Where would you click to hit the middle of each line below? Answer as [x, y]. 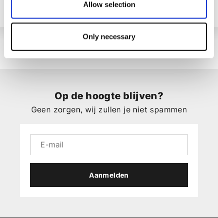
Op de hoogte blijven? [109, 96]
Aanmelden [109, 175]
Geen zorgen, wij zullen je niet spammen [109, 110]
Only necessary [109, 36]
